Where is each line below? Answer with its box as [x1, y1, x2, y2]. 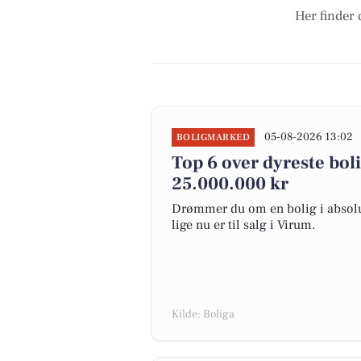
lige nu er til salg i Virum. [172, 217, 315, 233]
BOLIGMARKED [176, 131, 251, 143]
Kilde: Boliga [172, 307, 234, 322]
